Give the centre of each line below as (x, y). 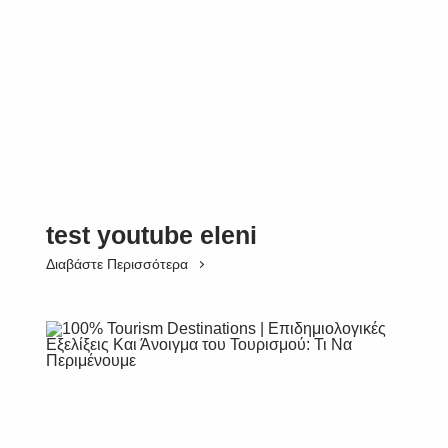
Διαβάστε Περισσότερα (117, 264)
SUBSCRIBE (224, 395)
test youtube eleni (151, 235)
